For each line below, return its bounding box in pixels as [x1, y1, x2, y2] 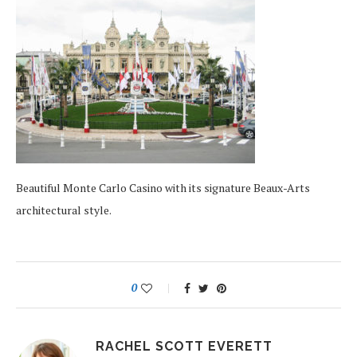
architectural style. [16, 202, 112, 218]
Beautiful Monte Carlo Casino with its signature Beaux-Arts [16, 180, 310, 195]
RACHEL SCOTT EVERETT [96, 339, 273, 354]
